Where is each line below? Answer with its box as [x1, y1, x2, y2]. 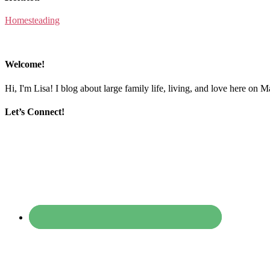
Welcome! [5, 59, 45, 70]
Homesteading [5, 15, 60, 26]
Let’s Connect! [5, 106, 64, 117]
